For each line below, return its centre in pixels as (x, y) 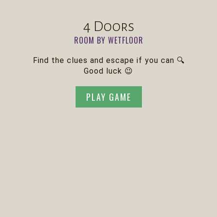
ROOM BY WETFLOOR (108, 40)
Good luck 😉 (108, 71)
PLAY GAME (108, 97)
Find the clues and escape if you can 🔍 (108, 60)
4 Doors (108, 26)
